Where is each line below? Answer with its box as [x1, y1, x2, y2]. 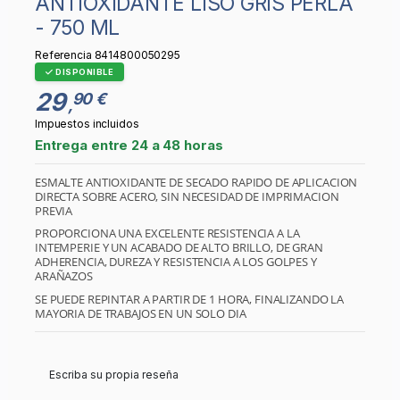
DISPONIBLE [53, 67, 113, 78]
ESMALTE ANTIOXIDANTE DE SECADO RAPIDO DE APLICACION [35, 173, 358, 190]
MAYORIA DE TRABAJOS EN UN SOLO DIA [35, 305, 246, 322]
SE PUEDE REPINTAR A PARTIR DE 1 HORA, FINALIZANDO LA [35, 291, 345, 308]
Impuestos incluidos [35, 116, 139, 130]
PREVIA [35, 202, 73, 219]
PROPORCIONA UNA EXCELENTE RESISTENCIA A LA [35, 225, 300, 242]
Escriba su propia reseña [49, 368, 179, 382]
